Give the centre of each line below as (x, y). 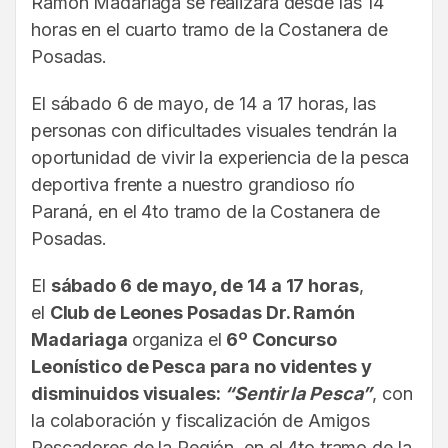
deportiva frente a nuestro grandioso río (193, 185)
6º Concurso (282, 340)
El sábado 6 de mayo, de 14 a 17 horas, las (203, 104)
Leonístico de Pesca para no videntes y (201, 367)
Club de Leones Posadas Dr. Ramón (202, 313)
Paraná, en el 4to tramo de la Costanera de (205, 212)
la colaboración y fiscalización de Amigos (201, 421)
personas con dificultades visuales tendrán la (214, 131)
